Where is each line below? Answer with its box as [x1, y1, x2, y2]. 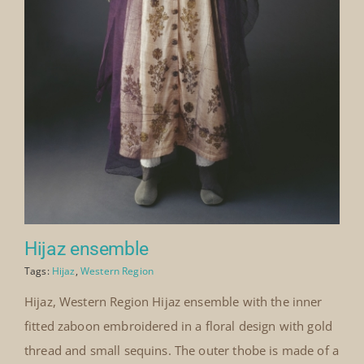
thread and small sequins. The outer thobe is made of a [24, 342, 340, 359]
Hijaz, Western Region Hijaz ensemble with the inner [24, 293, 323, 310]
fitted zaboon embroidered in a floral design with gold [24, 318, 333, 335]
